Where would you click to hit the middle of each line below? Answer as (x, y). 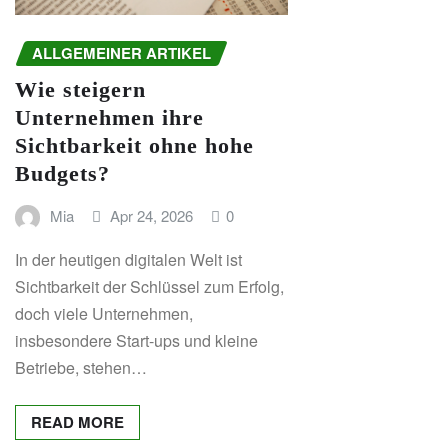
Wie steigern (80, 89)
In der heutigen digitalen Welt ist (128, 260)
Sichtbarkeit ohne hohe (134, 145)
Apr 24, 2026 (152, 215)
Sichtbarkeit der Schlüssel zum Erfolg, (149, 287)
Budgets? (62, 173)
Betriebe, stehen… (81, 368)
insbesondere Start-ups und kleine (136, 341)
